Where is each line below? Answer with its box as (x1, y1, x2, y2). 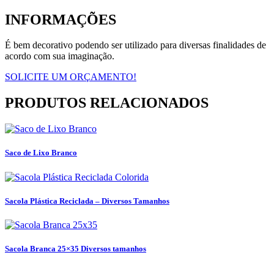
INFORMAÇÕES (5, 11, 116, 28)
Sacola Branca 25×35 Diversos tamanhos (5, 244, 146, 254)
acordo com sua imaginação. (5, 51, 114, 62)
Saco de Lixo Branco (5, 148, 77, 158)
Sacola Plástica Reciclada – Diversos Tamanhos (5, 196, 169, 206)
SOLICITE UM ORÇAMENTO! (5, 72, 136, 83)
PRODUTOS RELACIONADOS (5, 95, 209, 111)
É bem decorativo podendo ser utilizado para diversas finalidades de (5, 40, 266, 51)
